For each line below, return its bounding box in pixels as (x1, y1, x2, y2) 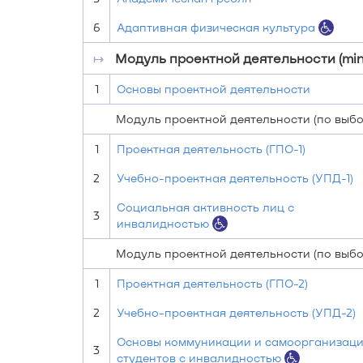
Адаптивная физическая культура (117, 20, 315, 34)
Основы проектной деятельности (117, 82, 310, 96)
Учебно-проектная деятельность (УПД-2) (117, 305, 356, 319)
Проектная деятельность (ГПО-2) (117, 276, 308, 290)
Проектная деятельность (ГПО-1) (117, 142, 305, 156)
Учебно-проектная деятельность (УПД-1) (117, 171, 353, 185)
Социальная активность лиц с (117, 200, 294, 214)
